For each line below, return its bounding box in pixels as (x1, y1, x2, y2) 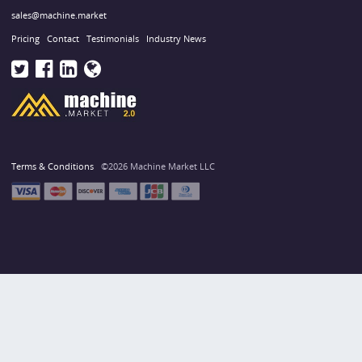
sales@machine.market (11, 9, 107, 21)
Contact (47, 32, 79, 44)
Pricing (11, 32, 40, 44)
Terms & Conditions (11, 159, 94, 172)
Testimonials (86, 32, 139, 44)
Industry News (146, 32, 206, 44)
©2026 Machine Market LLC (101, 159, 215, 172)
